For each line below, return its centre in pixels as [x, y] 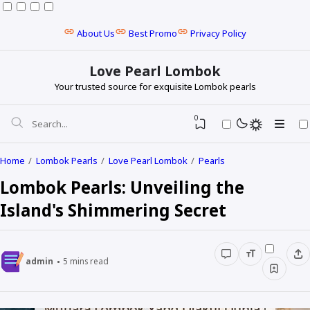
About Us [96, 34]
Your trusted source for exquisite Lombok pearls [155, 86]
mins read [88, 261]
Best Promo [153, 34]
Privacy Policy [218, 34]
